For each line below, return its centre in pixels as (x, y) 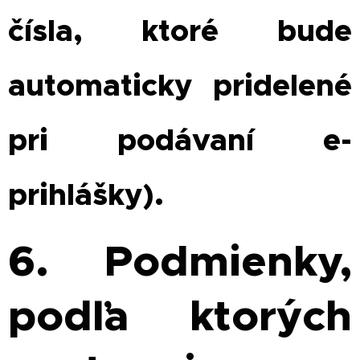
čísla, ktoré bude (180, 31)
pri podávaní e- (180, 140)
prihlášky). (86, 195)
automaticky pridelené (180, 86)
